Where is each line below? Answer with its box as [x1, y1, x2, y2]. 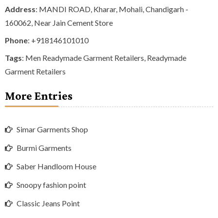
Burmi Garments [17, 143, 72, 153]
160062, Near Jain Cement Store [5, 18, 113, 27]
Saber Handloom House [17, 162, 96, 171]
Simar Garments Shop [17, 125, 88, 134]
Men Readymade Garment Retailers [25, 53, 144, 62]
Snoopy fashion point [17, 180, 86, 190]
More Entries [5, 89, 73, 102]
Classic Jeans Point [17, 199, 80, 208]
